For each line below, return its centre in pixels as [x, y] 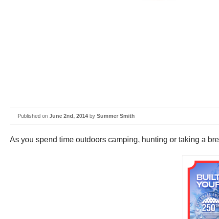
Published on [33, 116]
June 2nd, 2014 [69, 116]
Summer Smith [116, 116]
